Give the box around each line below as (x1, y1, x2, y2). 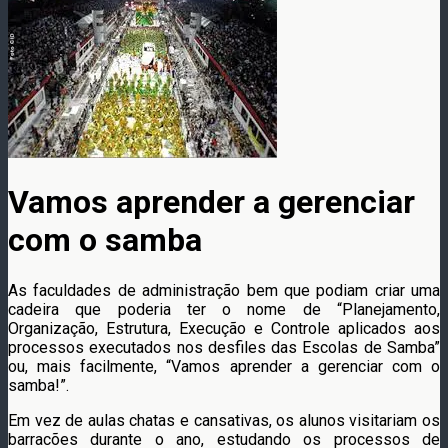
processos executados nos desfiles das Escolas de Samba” (8, 337, 440, 357)
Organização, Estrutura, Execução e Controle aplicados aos (8, 318, 440, 338)
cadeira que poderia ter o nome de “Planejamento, (8, 299, 440, 319)
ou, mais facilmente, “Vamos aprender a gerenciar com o (8, 356, 440, 376)
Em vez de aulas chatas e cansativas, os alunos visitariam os (8, 410, 440, 430)
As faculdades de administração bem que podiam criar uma (8, 280, 440, 300)
